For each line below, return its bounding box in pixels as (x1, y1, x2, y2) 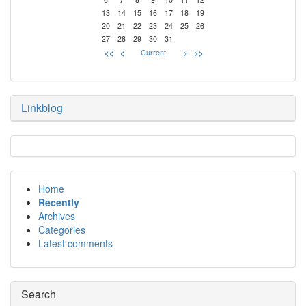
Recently (38, 195, 79, 209)
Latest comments (38, 236, 113, 250)
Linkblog (21, 100, 63, 115)
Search (21, 286, 56, 302)
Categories (38, 223, 85, 236)
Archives (38, 209, 75, 223)
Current (140, 47, 166, 57)
